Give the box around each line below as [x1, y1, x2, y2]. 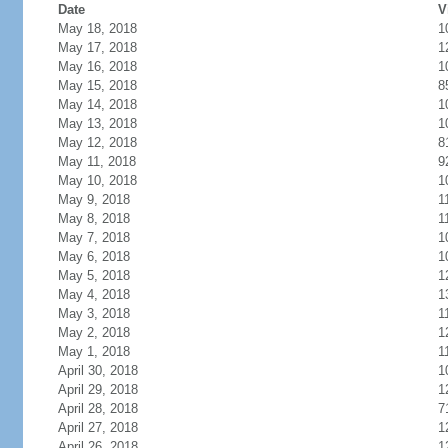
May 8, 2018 [57, 211, 130, 226]
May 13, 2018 [57, 116, 137, 131]
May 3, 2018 [57, 306, 130, 321]
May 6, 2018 [57, 249, 130, 264]
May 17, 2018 [57, 40, 137, 55]
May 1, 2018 [57, 344, 130, 359]
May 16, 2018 [57, 59, 137, 74]
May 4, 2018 [57, 287, 130, 302]
